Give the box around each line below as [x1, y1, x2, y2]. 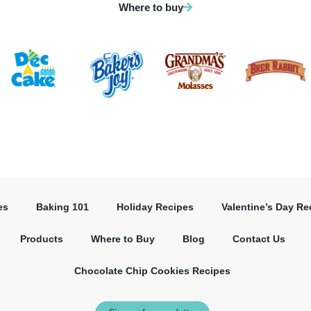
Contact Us [232, 234, 285, 244]
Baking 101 [36, 202, 90, 212]
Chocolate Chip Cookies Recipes [74, 266, 231, 276]
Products [19, 234, 63, 244]
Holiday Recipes [117, 202, 194, 212]
